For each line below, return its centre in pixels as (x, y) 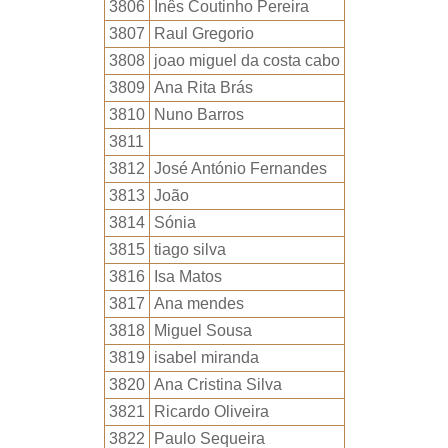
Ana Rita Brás (203, 87)
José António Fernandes (240, 168)
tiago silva (189, 249)
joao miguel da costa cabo (246, 60)
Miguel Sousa (202, 330)
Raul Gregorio (203, 33)
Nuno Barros (198, 114)
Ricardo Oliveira (211, 411)
